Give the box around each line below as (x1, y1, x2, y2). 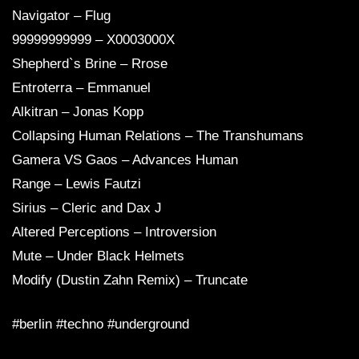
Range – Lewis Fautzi (12, 176, 141, 192)
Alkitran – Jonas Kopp (12, 104, 143, 120)
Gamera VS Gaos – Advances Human (12, 152, 238, 168)
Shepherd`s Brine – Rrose (12, 56, 167, 72)
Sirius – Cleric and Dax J (12, 200, 162, 216)
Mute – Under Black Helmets (12, 248, 184, 264)
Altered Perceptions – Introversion (12, 224, 216, 240)
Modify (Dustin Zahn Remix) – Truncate (12, 272, 248, 288)
